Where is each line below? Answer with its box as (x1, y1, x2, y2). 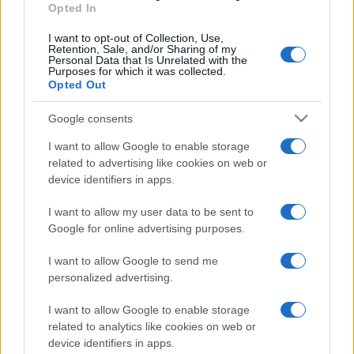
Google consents (48, 111, 133, 125)
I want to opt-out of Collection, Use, (48, 32, 224, 45)
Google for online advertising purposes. (48, 222, 245, 235)
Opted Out (48, 78, 107, 92)
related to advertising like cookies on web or (48, 156, 267, 170)
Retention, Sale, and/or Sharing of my (48, 43, 236, 56)
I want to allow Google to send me (48, 254, 218, 268)
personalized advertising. (48, 271, 173, 284)
